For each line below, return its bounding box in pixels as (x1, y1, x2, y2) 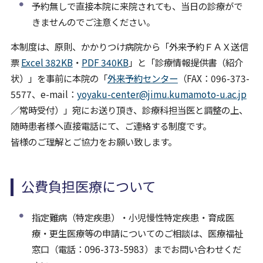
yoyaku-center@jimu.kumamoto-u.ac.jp (76, 87, 247, 101)
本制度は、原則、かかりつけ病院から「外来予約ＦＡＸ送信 (10, 40, 248, 53)
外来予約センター (107, 72, 178, 85)
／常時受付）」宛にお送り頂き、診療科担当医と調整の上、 (10, 103, 248, 117)
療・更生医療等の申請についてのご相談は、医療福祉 (31, 226, 243, 240)
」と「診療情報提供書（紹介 (128, 56, 243, 69)
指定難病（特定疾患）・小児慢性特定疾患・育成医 (31, 210, 234, 224)
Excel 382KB (21, 56, 73, 69)
